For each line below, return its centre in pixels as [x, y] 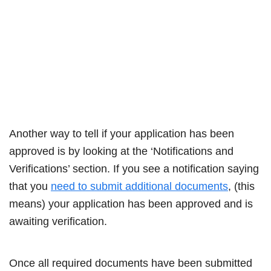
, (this [241, 186]
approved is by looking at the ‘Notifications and [121, 151]
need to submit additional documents [139, 186]
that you [30, 186]
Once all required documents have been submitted [131, 263]
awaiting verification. [58, 221]
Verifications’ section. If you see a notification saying [134, 168]
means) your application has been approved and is [131, 204]
